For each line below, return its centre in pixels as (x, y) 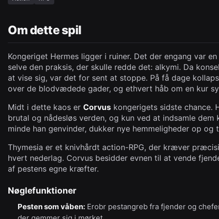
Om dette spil (45, 30)
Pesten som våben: (51, 207)
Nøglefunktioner (42, 190)
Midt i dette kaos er (45, 107)
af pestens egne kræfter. (53, 169)
